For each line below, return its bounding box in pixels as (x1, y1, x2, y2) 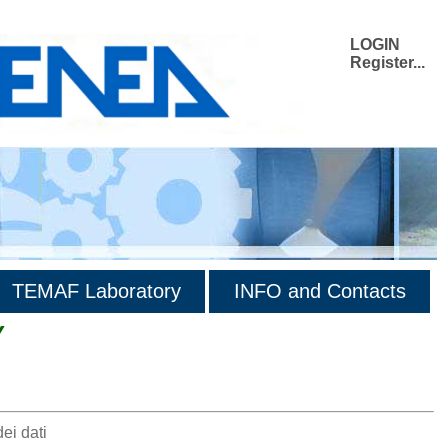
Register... (350, 54, 426, 71)
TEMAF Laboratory (12, 280, 181, 302)
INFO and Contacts (233, 280, 406, 302)
